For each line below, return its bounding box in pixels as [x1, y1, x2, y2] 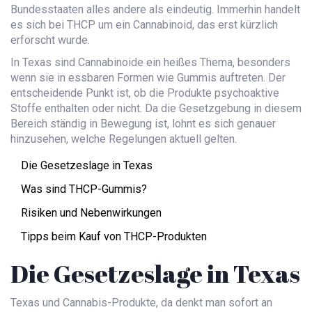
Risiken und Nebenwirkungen [21, 206, 162, 220]
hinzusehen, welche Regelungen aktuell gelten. [10, 132, 237, 146]
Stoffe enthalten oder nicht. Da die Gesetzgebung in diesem [10, 102, 302, 116]
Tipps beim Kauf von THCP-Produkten [21, 230, 207, 244]
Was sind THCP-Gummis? [21, 182, 147, 196]
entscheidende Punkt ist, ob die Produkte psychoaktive [10, 86, 279, 100]
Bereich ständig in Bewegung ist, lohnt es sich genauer [10, 117, 276, 131]
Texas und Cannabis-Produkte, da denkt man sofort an [10, 296, 272, 310]
